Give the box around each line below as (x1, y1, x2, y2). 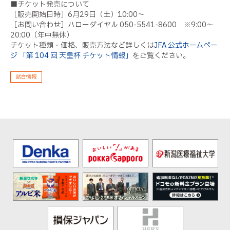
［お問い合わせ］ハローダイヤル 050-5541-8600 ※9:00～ (10, 19, 214, 30)
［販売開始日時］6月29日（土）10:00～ (10, 9, 145, 20)
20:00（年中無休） (10, 29, 73, 41)
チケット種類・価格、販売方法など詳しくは (10, 40, 154, 51)
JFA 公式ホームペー (154, 40, 218, 51)
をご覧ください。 (132, 50, 190, 61)
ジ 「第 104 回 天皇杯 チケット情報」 (10, 50, 132, 61)
